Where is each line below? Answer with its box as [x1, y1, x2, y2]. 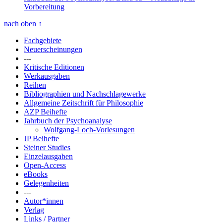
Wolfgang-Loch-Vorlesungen [44, 125, 135, 134]
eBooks [24, 170, 48, 179]
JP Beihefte [24, 134, 59, 143]
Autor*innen [24, 197, 63, 206]
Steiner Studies [24, 143, 70, 152]
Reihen [24, 81, 46, 90]
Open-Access [24, 161, 66, 170]
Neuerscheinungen [24, 45, 82, 54]
